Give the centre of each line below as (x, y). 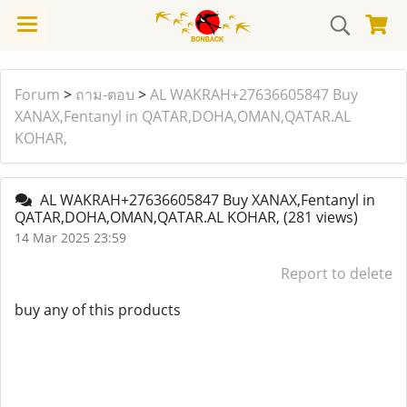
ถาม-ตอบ (105, 94)
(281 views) (321, 217)
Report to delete (337, 273)
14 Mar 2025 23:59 (70, 238)
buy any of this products (98, 310)
